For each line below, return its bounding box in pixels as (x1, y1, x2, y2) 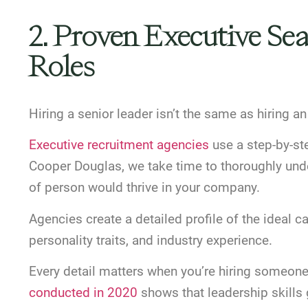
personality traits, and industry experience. (29, 232, 272, 248)
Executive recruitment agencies (29, 137, 209, 153)
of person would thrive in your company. (29, 179, 260, 196)
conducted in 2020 (29, 285, 137, 301)
